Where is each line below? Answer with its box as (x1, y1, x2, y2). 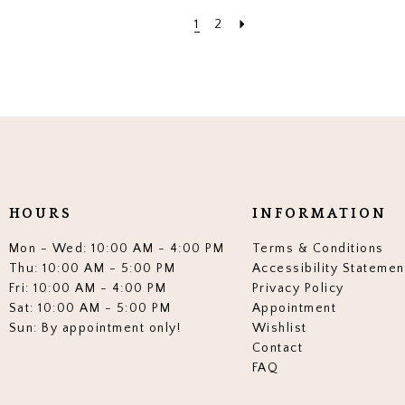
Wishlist (251, 321, 307, 336)
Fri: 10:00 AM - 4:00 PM (8, 281, 167, 297)
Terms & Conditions (251, 241, 384, 257)
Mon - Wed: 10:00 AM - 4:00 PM (8, 241, 225, 257)
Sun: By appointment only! (8, 321, 182, 336)
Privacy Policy (251, 281, 344, 297)
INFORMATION (251, 205, 387, 222)
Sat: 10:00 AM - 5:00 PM (8, 301, 172, 316)
